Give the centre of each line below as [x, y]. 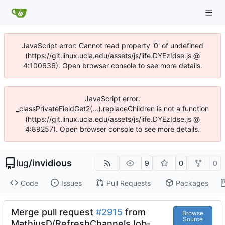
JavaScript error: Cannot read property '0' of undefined [113, 45]
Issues [71, 183]
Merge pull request [53, 212]
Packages [192, 183]
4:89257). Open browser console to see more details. [113, 129]
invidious [52, 163]
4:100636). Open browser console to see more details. [113, 66]
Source [193, 219]
